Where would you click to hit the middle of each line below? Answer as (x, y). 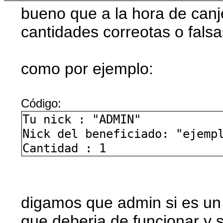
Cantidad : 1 (64, 148)
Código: (41, 103)
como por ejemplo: (87, 68)
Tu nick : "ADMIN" (82, 119)
